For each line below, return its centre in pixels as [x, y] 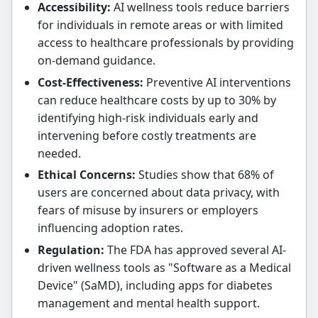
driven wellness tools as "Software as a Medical [164, 267]
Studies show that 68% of [204, 175]
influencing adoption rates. [110, 228]
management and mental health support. [148, 303]
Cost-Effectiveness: [90, 82]
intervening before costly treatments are [147, 135]
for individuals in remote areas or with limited [160, 25]
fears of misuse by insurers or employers [148, 210]
